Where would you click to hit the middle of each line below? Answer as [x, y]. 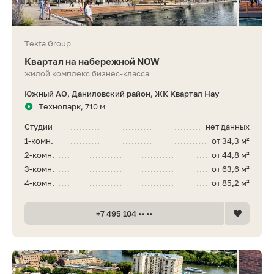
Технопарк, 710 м [72, 106]
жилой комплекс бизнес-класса [87, 73]
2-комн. [39, 154]
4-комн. [39, 183]
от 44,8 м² [231, 154]
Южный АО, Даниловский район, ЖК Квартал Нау [122, 93]
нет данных [228, 126]
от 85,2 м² [231, 183]
